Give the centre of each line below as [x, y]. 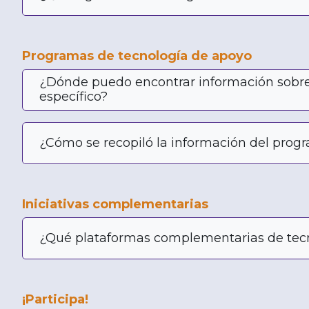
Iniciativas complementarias [115, 204]
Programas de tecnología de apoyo [137, 56]
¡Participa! [55, 299]
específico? [73, 97]
